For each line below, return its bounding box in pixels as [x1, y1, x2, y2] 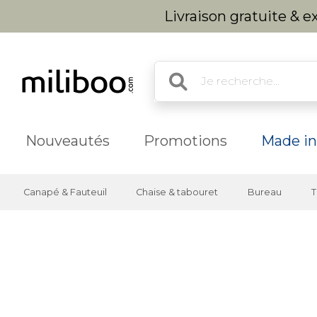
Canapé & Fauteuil [23, 187, 107, 197]
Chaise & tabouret [136, 187, 219, 197]
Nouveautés [25, 132, 110, 149]
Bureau [247, 187, 282, 197]
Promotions [144, 132, 227, 149]
